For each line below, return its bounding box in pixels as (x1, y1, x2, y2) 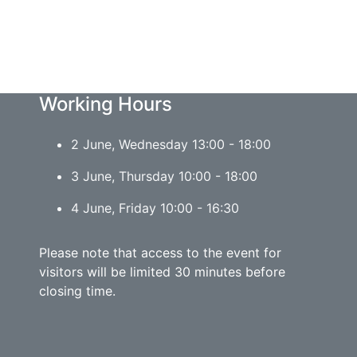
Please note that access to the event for (39, 244, 281, 261)
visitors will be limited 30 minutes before (39, 263, 285, 280)
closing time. (39, 282, 116, 299)
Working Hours (39, 92, 172, 116)
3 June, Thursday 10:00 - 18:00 (71, 167, 257, 184)
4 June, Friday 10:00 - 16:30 (71, 199, 239, 216)
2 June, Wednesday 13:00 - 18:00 (71, 135, 271, 152)
